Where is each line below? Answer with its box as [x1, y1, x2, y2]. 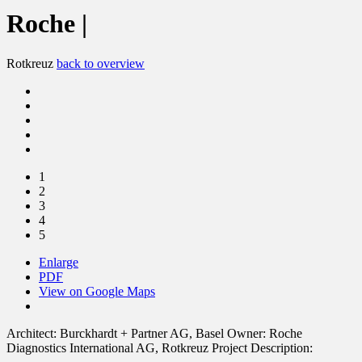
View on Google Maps [39, 284, 155, 298]
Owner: [227, 326, 266, 340]
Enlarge [39, 255, 78, 269]
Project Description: [212, 340, 313, 355]
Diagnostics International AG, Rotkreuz [6, 340, 208, 355]
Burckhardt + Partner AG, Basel [60, 326, 224, 340]
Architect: [6, 326, 57, 340]
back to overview [57, 56, 145, 70]
